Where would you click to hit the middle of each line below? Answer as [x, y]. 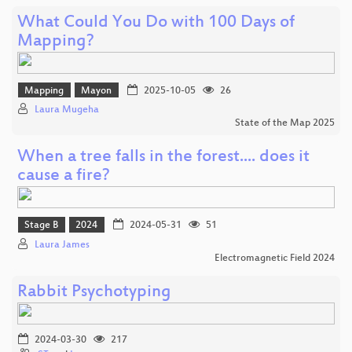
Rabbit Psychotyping [94, 292]
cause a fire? [64, 177]
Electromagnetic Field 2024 [275, 258]
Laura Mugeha [67, 110]
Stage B [42, 226]
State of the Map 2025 [285, 124]
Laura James [62, 245]
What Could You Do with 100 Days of [156, 23]
